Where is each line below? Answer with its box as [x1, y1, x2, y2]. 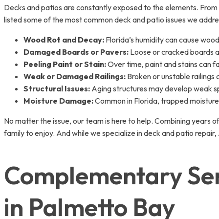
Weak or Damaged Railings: [23, 71, 126, 81]
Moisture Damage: [23, 95, 93, 106]
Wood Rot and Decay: [23, 34, 104, 44]
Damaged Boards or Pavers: [23, 46, 129, 57]
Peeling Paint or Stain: [23, 59, 106, 69]
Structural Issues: [23, 83, 90, 93]
